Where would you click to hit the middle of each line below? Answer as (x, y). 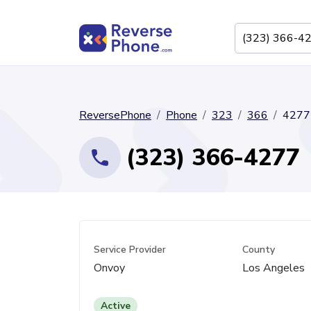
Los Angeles (273, 268)
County (258, 250)
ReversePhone (115, 115)
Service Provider (130, 250)
